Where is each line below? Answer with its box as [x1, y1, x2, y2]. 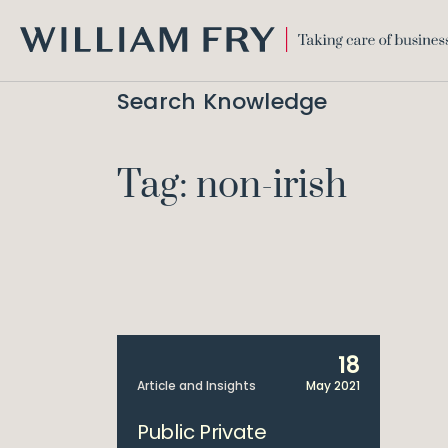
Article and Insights [137, 377, 256, 394]
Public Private [137, 418, 267, 446]
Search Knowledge [117, 86, 328, 117]
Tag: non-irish [117, 162, 347, 210]
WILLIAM [19, 50, 74, 72]
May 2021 [305, 377, 360, 394]
